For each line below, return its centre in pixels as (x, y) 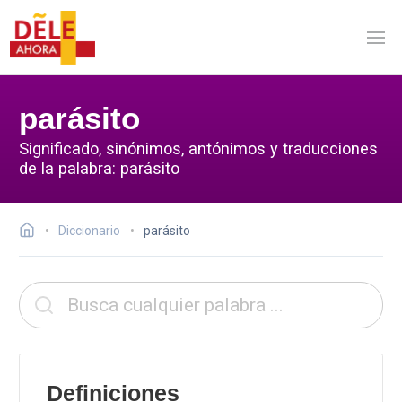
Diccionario (89, 231)
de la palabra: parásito (99, 168)
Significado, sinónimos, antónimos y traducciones (198, 148)
